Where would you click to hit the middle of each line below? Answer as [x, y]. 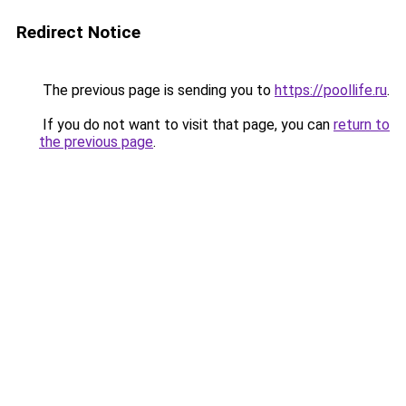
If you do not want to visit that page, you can [186, 125]
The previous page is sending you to [157, 90]
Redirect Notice [78, 32]
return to [362, 125]
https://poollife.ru [331, 90]
